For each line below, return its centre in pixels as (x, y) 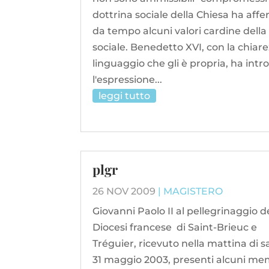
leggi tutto (125, 95)
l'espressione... (128, 79)
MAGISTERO (193, 191)
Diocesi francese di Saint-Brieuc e (175, 227)
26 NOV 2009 (124, 191)
